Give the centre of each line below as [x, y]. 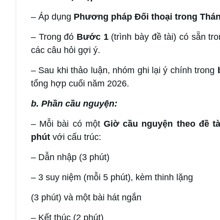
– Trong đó [54, 37]
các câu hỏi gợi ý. [66, 50]
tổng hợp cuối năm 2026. [80, 83]
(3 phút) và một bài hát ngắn [86, 197]
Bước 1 [92, 37]
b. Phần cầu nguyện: [74, 103]
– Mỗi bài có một [68, 124]
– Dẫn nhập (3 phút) [70, 157]
